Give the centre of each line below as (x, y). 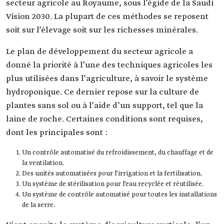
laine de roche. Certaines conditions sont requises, (104, 119)
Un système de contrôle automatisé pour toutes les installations (119, 195)
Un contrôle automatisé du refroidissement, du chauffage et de (118, 153)
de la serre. (38, 205)
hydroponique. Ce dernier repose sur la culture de (102, 92)
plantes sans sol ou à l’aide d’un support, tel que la (104, 106)
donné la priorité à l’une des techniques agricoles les (109, 65)
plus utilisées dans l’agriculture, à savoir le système (107, 79)
